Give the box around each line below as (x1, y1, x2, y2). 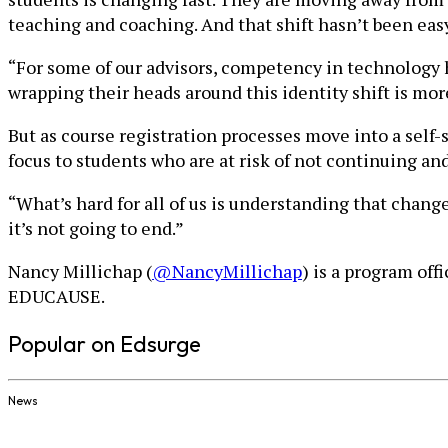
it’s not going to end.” (8, 216, 184, 240)
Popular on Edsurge (8, 330, 201, 358)
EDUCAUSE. (8, 284, 105, 308)
